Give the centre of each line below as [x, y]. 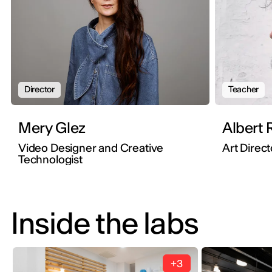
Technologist [50, 160]
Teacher [244, 90]
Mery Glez [52, 128]
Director [39, 90]
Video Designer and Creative [91, 148]
